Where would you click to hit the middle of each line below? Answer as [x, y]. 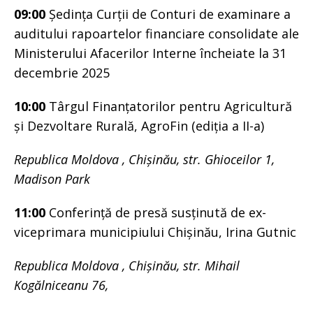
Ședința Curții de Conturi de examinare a [168, 14]
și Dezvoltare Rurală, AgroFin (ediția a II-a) [139, 125]
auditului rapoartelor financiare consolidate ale [156, 33]
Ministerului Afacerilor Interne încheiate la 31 [150, 53]
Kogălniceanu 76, [63, 285]
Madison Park [52, 179]
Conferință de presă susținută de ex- [156, 212]
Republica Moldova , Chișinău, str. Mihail [127, 265]
